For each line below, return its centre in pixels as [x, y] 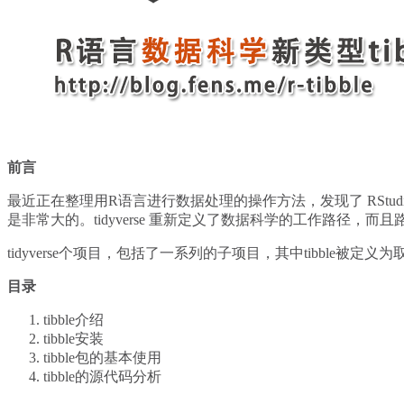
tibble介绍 [73, 320]
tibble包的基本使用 [102, 358]
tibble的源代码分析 [102, 377]
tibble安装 [73, 339]
